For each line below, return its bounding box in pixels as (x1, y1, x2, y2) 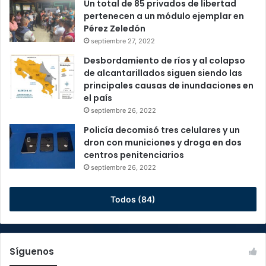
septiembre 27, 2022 (91, 36, 155, 45)
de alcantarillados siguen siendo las (84, 66, 242, 79)
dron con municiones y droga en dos (84, 136, 242, 148)
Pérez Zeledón (84, 22, 145, 34)
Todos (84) (110, 194, 156, 204)
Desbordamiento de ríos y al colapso (84, 54, 245, 66)
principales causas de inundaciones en (84, 79, 254, 91)
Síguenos (9, 245, 54, 258)
